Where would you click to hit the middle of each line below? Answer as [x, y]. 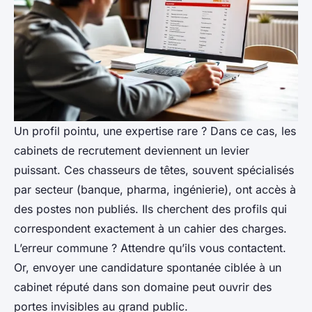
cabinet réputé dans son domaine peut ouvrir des [143, 287]
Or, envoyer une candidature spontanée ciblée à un [148, 267]
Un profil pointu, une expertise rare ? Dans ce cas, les [155, 131]
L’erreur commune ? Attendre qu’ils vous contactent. [150, 248]
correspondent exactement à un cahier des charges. [150, 228]
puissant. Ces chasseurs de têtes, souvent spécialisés [154, 170]
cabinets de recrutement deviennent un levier [132, 150]
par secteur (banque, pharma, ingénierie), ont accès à [155, 189]
